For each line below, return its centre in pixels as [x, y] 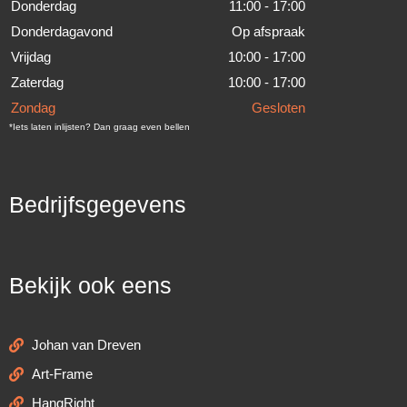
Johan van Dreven [86, 346]
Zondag [33, 108]
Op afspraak [268, 31]
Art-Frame [62, 375]
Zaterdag [37, 82]
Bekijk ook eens [90, 285]
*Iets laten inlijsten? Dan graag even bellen [99, 126]
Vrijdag [31, 57]
